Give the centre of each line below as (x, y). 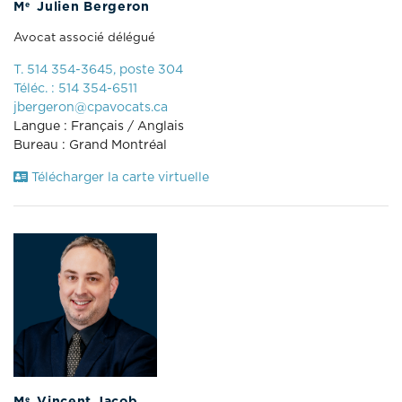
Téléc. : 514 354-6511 (75, 88)
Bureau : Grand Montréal (90, 145)
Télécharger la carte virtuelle (118, 177)
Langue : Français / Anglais (99, 126)
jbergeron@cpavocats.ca (91, 107)
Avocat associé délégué (84, 37)
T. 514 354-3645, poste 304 (98, 70)
